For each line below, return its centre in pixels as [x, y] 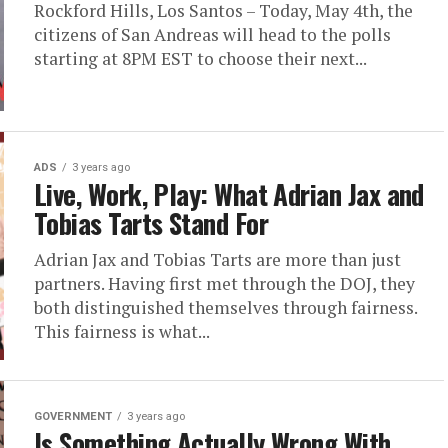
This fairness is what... [122, 331]
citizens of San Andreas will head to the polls [212, 34]
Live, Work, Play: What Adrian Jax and [229, 194]
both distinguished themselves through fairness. [225, 307]
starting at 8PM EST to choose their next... [200, 58]
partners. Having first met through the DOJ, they [224, 283]
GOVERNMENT [73, 416]
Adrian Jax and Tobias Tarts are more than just [217, 259]
